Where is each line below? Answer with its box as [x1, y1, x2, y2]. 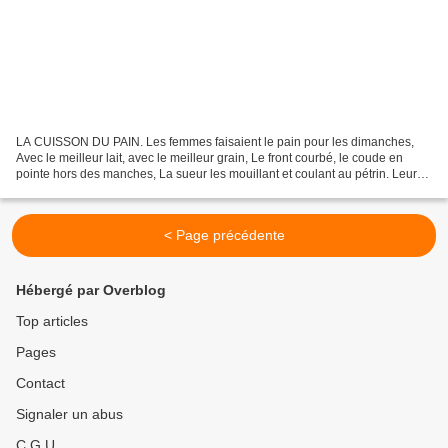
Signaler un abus [16, 406, 123, 422]
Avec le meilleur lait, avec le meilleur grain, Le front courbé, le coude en [16, 150, 403, 165]
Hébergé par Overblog [16, 282, 166, 298]
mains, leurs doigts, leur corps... [16, 182, 187, 197]
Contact [16, 375, 65, 391]
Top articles [16, 313, 88, 329]
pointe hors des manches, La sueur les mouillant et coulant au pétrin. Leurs [16, 166, 423, 181]
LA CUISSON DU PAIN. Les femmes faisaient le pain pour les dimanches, [16, 134, 414, 149]
